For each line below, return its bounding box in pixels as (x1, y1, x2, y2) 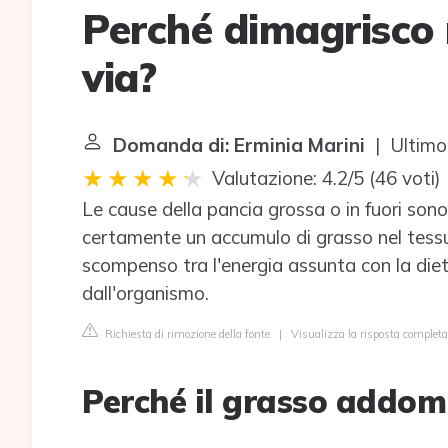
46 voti (375, 166, 435, 190)
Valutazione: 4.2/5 (212, 166, 364, 190)
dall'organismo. (82, 281, 209, 305)
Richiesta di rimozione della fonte (102, 327, 270, 341)
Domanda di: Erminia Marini (113, 133, 365, 157)
